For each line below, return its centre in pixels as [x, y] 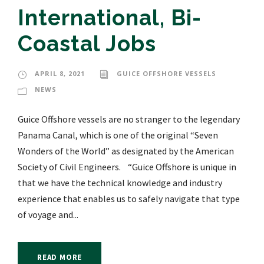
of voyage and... [48, 215]
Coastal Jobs [87, 44]
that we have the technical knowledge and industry [120, 183]
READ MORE [60, 258]
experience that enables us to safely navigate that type [129, 199]
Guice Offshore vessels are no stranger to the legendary [129, 119]
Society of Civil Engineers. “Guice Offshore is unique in [127, 167]
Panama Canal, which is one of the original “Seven [118, 135]
